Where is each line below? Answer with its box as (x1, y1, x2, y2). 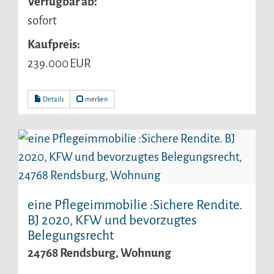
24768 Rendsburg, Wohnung (28, 246, 171, 259)
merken (84, 95, 108, 103)
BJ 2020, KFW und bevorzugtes (28, 213, 197, 228)
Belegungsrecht (28, 228, 114, 243)
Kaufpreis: (28, 38, 80, 51)
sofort (28, 13, 57, 27)
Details (42, 95, 64, 103)
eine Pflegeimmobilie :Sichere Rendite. (28, 198, 242, 212)
